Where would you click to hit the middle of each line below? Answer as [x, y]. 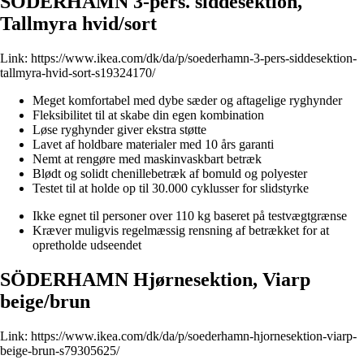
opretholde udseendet [87, 245]
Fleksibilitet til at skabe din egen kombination [148, 115]
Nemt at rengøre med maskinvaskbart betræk [147, 159]
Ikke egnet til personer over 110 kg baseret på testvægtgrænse [190, 216]
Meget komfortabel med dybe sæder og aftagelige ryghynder [187, 101]
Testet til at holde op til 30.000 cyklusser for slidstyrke [171, 188]
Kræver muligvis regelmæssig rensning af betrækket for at [181, 231]
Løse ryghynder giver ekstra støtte [119, 130]
